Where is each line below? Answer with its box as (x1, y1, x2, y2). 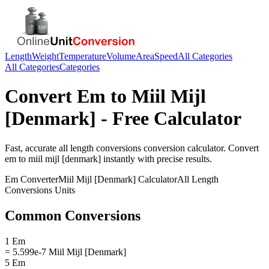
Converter (18, 174, 58, 184)
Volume (106, 51, 136, 61)
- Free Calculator (96, 107, 241, 130)
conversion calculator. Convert (141, 142, 259, 153)
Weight (32, 51, 59, 61)
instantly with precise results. (101, 153, 212, 164)
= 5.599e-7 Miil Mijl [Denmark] (5, 246, 126, 257)
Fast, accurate (5, 142, 59, 153)
